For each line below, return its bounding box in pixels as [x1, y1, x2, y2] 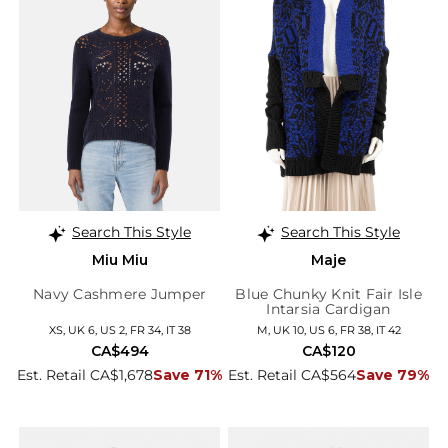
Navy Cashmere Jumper [33, 285, 206, 304]
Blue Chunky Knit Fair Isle [235, 285, 422, 304]
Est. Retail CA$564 [228, 366, 356, 385]
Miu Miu [91, 251, 148, 270]
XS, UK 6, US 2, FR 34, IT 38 [48, 323, 191, 338]
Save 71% [153, 366, 222, 385]
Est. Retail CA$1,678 [17, 366, 153, 385]
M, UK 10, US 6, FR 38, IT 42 [256, 323, 401, 338]
